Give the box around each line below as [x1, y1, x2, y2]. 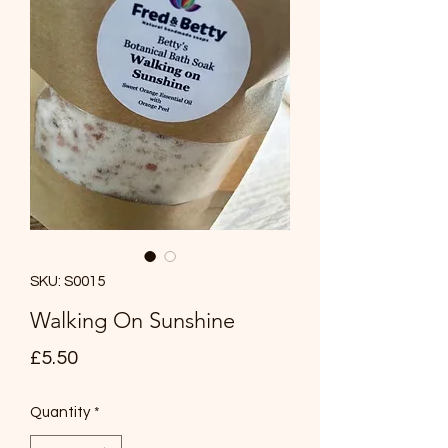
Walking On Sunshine [30, 307, 235, 335]
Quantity [30, 405, 90, 421]
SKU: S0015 [30, 274, 105, 290]
